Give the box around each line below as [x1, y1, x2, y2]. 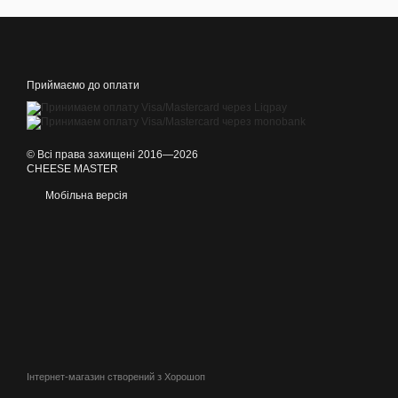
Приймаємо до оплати [27, 79, 139, 92]
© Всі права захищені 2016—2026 [27, 148, 198, 161]
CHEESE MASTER [27, 163, 118, 175]
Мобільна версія [43, 189, 128, 202]
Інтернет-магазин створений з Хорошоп [27, 371, 205, 382]
